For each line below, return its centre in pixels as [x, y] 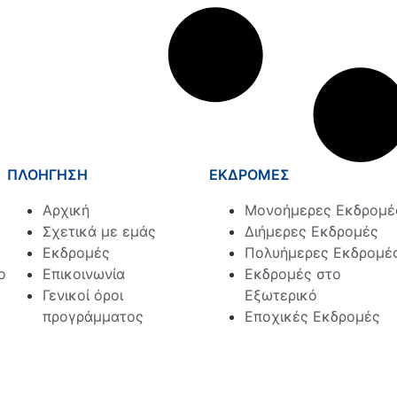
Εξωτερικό [281, 295]
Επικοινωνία [84, 273]
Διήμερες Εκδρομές [311, 231]
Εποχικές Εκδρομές [312, 316]
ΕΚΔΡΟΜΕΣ [249, 174]
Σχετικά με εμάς [99, 231]
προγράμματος [93, 316]
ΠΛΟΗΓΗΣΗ [47, 174]
